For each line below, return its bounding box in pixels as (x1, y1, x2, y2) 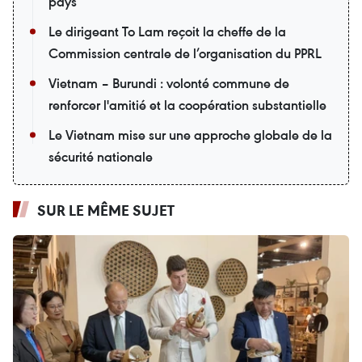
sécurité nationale (48, 147, 153, 166)
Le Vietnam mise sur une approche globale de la (48, 125, 332, 144)
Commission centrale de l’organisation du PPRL (48, 44, 322, 62)
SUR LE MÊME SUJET (37, 200, 175, 220)
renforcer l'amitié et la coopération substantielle (48, 95, 326, 114)
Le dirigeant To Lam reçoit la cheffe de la (48, 22, 286, 40)
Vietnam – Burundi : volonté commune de (48, 74, 289, 92)
